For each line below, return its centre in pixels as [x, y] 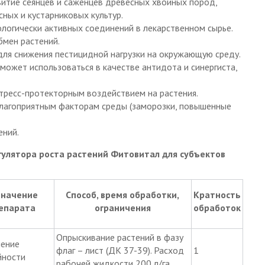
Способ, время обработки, [122, 194]
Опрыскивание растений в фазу [119, 237]
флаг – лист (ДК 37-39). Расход [120, 250]
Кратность [217, 194]
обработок [217, 207]
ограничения [122, 207]
